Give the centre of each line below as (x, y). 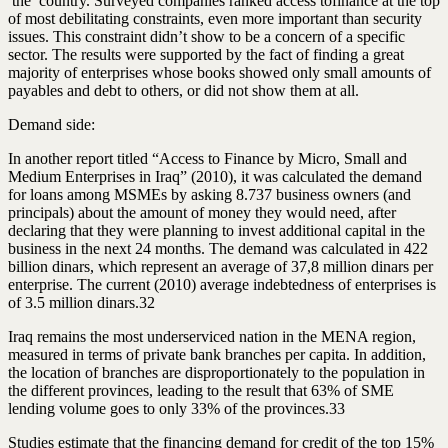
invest (256, 230)
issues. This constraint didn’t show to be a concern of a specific (206, 36)
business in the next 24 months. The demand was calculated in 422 (218, 248)
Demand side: (51, 124)
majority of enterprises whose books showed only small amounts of (219, 72)
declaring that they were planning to (123, 230)
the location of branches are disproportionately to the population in (216, 372)
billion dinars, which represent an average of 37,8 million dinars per (220, 266)
